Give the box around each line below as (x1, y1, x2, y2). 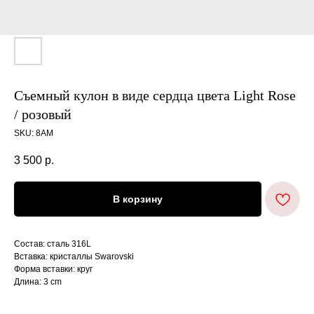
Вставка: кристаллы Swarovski (14, 252, 134, 262)
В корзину (113, 193, 163, 205)
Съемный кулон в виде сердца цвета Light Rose (14, 88, 296, 103)
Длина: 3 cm (14, 277, 62, 287)
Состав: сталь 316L (14, 239, 91, 250)
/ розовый (14, 107, 71, 122)
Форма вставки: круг (14, 264, 93, 275)
